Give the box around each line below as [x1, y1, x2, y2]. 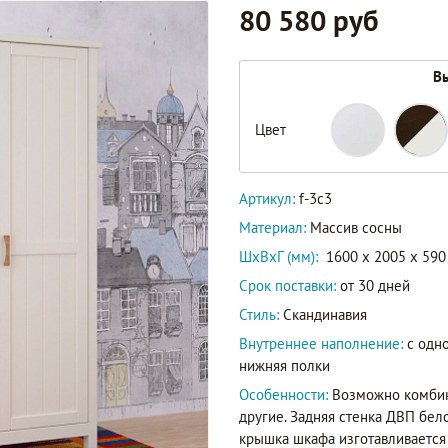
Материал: [239, 218, 310, 237]
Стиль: [239, 305, 279, 324]
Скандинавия [279, 305, 367, 324]
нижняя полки [239, 356, 330, 375]
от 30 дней [336, 276, 410, 295]
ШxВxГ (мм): [239, 247, 318, 266]
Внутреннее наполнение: [239, 334, 407, 353]
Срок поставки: [239, 276, 336, 295]
